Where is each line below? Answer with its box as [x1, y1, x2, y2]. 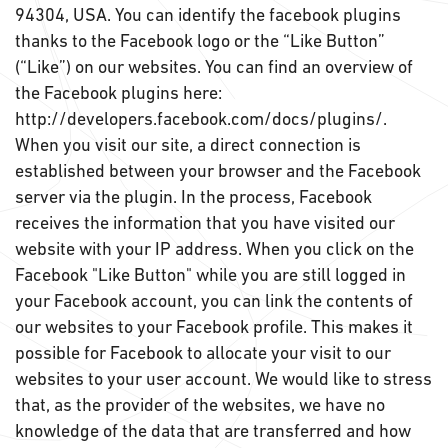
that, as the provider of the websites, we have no [15, 394, 385, 415]
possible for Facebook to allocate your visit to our [15, 342, 391, 363]
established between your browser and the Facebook [15, 160, 421, 181]
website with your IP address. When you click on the [15, 238, 414, 259]
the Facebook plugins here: [15, 82, 222, 103]
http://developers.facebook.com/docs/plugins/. [15, 108, 387, 129]
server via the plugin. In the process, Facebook [15, 186, 372, 207]
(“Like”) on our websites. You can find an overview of [15, 56, 413, 77]
